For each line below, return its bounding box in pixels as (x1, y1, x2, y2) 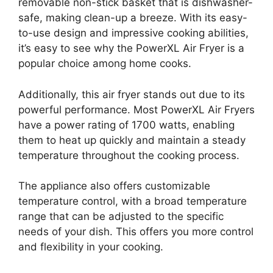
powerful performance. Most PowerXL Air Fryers (18, 103, 255, 116)
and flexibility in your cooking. (18, 241, 163, 253)
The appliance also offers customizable (18, 180, 210, 192)
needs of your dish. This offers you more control (18, 225, 253, 238)
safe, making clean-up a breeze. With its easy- (18, 12, 247, 24)
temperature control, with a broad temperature (18, 195, 247, 207)
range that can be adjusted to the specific (18, 210, 224, 222)
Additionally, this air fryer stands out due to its (18, 88, 245, 101)
